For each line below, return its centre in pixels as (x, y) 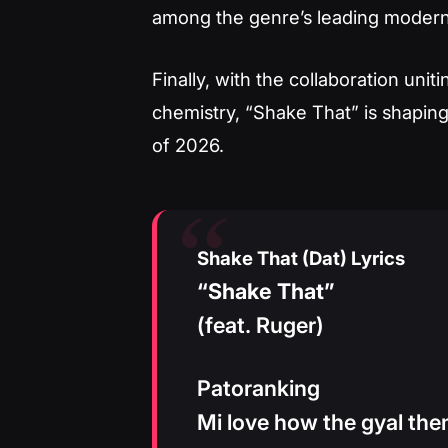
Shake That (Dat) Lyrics (303, 258)
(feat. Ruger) (260, 324)
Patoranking (258, 387)
